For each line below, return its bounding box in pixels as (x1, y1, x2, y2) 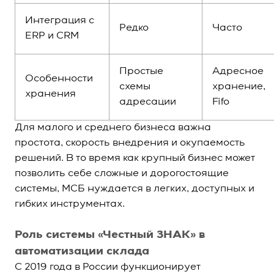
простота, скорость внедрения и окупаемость (15, 138, 245, 148)
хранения (25, 89, 76, 99)
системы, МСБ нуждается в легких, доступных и (15, 184, 254, 194)
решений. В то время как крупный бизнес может (15, 154, 255, 163)
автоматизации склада (15, 246, 149, 257)
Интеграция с (25, 16, 94, 26)
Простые (119, 67, 163, 76)
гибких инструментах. (15, 199, 125, 209)
